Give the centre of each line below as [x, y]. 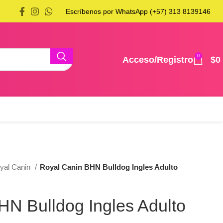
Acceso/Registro [158, 59]
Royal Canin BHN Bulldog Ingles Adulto [109, 167]
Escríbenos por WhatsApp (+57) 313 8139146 [138, 11]
